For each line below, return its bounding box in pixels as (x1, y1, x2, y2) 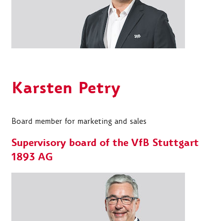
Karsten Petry (11, 76, 121, 100)
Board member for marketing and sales (11, 115, 147, 126)
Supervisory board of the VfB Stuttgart (11, 136, 199, 150)
